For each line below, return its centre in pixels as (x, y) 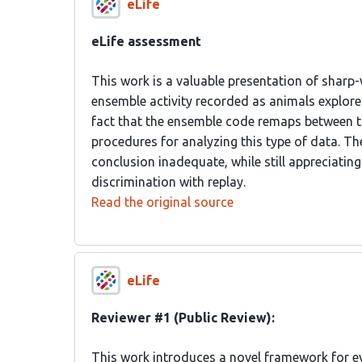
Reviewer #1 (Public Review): (183, 318)
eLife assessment (146, 41)
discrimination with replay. (168, 182)
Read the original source (162, 202)
